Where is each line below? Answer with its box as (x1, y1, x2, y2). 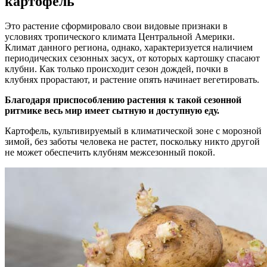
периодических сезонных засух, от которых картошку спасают (5, 53, 260, 64)
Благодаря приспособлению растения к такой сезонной (5, 95, 241, 105)
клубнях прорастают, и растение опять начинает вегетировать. (5, 74, 259, 85)
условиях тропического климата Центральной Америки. (5, 32, 235, 42)
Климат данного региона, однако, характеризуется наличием (5, 42, 253, 53)
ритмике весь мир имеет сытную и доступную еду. (5, 105, 219, 116)
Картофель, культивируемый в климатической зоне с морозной (5, 126, 262, 136)
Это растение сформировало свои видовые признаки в (5, 21, 228, 32)
